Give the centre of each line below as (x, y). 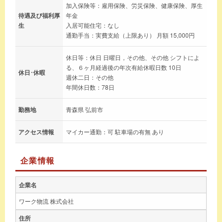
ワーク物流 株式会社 (46, 201)
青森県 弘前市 (84, 109)
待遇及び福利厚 (39, 15)
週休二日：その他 (90, 77)
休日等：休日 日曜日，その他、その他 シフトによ (133, 57)
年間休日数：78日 (90, 87)
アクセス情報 (36, 132)
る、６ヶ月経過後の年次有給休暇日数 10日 (124, 67)
